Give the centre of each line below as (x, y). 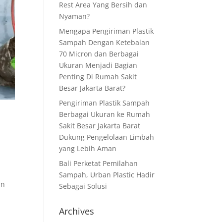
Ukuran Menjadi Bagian (98, 65)
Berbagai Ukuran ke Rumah (105, 114)
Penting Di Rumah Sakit (98, 77)
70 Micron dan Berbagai (99, 54)
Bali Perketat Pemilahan (99, 163)
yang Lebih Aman (88, 148)
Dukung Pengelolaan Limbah (107, 137)
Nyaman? (75, 16)
